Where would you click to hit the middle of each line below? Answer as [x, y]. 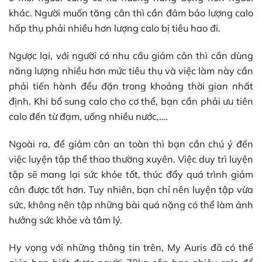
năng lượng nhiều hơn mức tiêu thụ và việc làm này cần [131, 70]
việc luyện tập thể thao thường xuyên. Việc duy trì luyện [131, 159]
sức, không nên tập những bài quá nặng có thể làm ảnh [131, 205]
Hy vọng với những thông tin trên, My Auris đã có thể [131, 248]
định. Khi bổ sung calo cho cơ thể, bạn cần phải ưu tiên [131, 101]
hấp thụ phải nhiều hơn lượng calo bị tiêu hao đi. [116, 28]
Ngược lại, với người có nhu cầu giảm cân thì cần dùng [131, 55]
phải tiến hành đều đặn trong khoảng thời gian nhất [131, 86]
